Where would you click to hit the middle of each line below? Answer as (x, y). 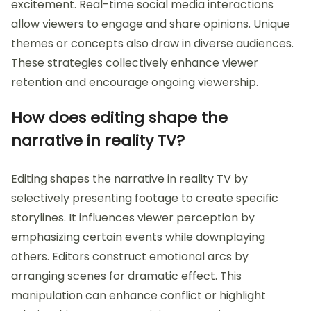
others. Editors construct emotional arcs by (130, 257)
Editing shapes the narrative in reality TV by (129, 179)
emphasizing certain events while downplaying (138, 237)
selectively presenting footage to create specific (145, 199)
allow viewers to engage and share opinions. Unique (151, 24)
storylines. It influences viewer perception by (133, 218)
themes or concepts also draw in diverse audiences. (152, 44)
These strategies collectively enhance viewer (135, 63)
